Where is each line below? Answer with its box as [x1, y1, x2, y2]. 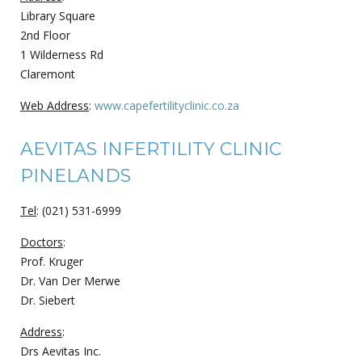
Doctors [20, 234, 63, 250]
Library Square [20, 7, 95, 23]
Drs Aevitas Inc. [20, 343, 101, 359]
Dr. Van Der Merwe [20, 272, 120, 288]
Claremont [20, 65, 75, 82]
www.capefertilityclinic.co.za [95, 97, 239, 113]
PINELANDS [20, 164, 131, 187]
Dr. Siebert [20, 292, 75, 308]
